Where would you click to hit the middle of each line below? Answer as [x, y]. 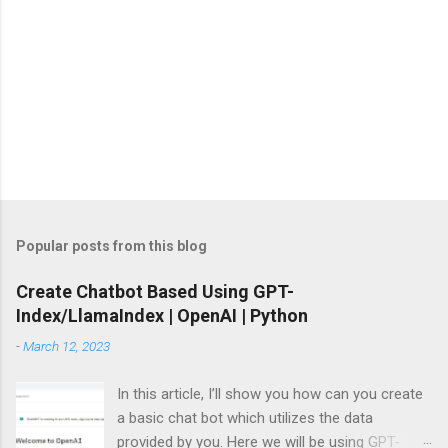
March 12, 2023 [66, 345]
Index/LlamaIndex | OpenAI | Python [162, 315]
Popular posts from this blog [111, 245]
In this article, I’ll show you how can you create [270, 393]
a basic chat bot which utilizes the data [245, 417]
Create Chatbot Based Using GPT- [155, 291]
